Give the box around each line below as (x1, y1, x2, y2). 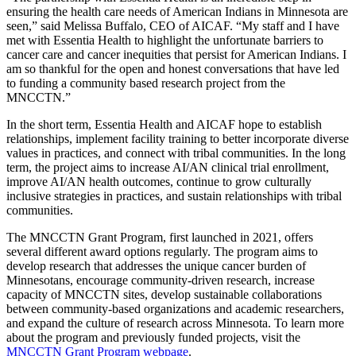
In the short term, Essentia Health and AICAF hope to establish (6, 118, 322, 132)
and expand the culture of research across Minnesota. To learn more (6, 316, 344, 331)
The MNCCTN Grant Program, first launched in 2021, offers (6, 230, 313, 245)
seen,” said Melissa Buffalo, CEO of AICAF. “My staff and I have (6, 19, 339, 33)
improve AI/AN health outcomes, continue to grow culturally (6, 175, 311, 189)
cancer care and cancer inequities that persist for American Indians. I (6, 48, 346, 62)
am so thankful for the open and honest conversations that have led (6, 62, 339, 76)
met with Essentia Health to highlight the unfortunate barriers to (6, 33, 323, 48)
